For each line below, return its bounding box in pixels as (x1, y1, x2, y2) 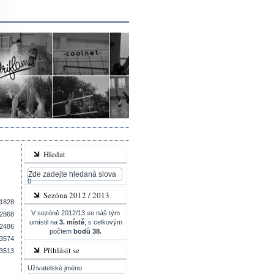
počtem (50, 228, 73, 235)
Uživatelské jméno (28, 264, 82, 272)
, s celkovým (84, 218, 122, 226)
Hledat (43, 149, 65, 160)
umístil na (29, 218, 59, 226)
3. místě (59, 218, 84, 226)
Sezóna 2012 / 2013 (43, 190, 109, 201)
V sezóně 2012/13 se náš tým (31, 209, 120, 217)
